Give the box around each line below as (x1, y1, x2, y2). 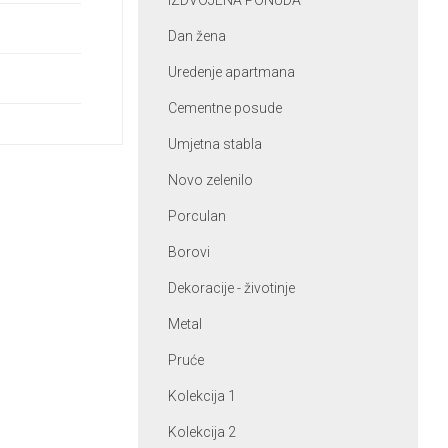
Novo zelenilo (167, 172, 253, 188)
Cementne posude (167, 100, 282, 116)
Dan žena (167, 28, 226, 44)
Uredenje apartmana (167, 64, 295, 80)
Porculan (167, 208, 226, 224)
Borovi (167, 244, 210, 260)
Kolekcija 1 (167, 388, 236, 404)
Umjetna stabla (167, 136, 262, 152)
